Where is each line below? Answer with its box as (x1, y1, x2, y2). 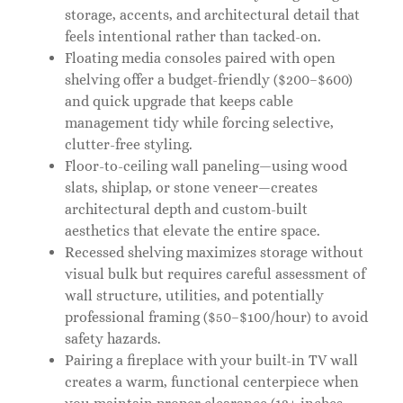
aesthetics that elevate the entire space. (65, 222, 320, 240)
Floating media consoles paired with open (65, 49, 336, 67)
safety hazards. (65, 330, 161, 348)
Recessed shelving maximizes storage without (65, 244, 363, 262)
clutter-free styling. (65, 136, 193, 154)
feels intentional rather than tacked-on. (65, 28, 321, 46)
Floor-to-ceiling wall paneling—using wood (65, 157, 347, 175)
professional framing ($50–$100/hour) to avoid (65, 309, 368, 327)
